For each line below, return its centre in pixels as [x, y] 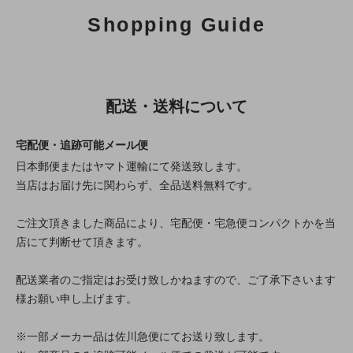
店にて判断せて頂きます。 [82, 242]
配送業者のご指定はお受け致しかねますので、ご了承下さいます [176, 280]
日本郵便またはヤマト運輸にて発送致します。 [132, 167]
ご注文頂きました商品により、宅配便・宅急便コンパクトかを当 [176, 223]
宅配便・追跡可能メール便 [82, 145]
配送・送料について [176, 107]
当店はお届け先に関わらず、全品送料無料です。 [137, 186]
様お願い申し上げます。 [76, 299]
